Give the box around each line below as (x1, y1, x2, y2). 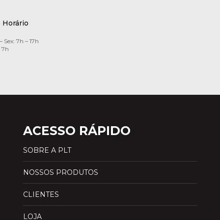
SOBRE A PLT (23, 145, 72, 155)
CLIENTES (23, 190, 59, 199)
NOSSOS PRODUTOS (23, 167, 99, 177)
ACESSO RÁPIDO (23, 123, 131, 138)
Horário (2, 18, 28, 27)
